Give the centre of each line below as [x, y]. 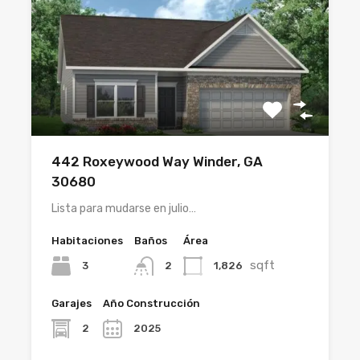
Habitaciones [87, 240]
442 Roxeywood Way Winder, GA [157, 161]
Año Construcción [151, 303]
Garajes [72, 303]
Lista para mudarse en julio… [124, 208]
